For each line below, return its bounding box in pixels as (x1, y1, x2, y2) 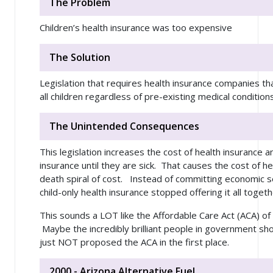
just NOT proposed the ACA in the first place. (40, 235, 229, 248)
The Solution (49, 51, 110, 65)
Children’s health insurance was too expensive (40, 21, 232, 34)
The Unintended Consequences (49, 119, 199, 133)
